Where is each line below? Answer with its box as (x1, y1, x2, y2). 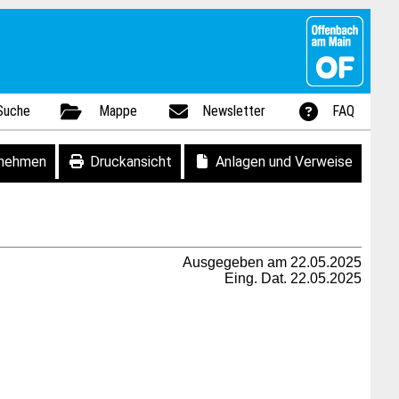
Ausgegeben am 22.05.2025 (183, 255, 362, 270)
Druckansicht (90, 153, 172, 170)
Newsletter (202, 102, 266, 119)
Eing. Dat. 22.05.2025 (224, 271, 362, 286)
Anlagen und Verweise (216, 153, 353, 170)
